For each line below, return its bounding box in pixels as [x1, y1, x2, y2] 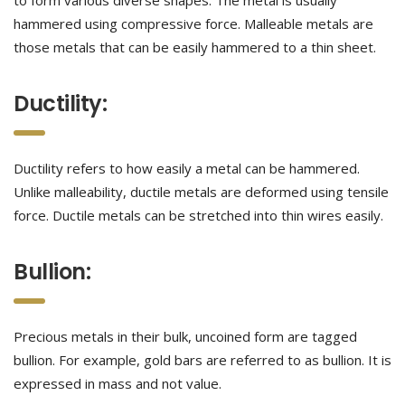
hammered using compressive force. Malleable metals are [14, 14, 373, 33]
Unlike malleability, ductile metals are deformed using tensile [14, 183, 389, 201]
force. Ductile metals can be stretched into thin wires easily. [14, 206, 383, 224]
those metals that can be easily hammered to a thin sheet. [14, 38, 376, 56]
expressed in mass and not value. [14, 374, 221, 392]
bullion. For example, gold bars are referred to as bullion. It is [14, 351, 391, 369]
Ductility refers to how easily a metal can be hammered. [14, 159, 360, 177]
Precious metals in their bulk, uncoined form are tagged [14, 327, 357, 345]
